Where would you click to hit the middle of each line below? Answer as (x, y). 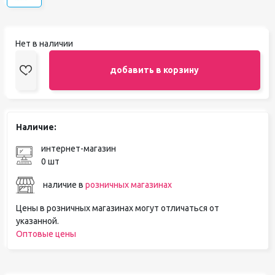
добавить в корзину (155, 70)
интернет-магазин (78, 148)
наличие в (64, 184)
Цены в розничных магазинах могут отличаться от (117, 208)
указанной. (37, 221)
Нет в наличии (44, 43)
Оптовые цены (46, 234)
